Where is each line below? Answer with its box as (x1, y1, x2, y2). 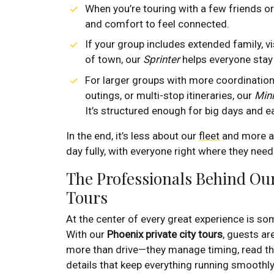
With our (66, 228, 107, 240)
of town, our (84, 53, 143, 66)
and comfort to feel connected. (84, 17, 229, 30)
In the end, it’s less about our (66, 129, 199, 142)
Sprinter (143, 53, 180, 66)
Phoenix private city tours (107, 228, 223, 240)
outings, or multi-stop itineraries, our (84, 89, 254, 102)
